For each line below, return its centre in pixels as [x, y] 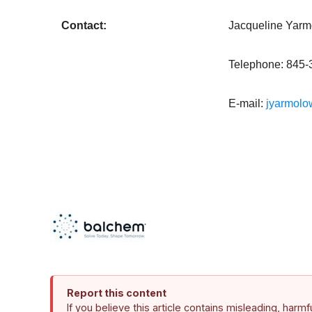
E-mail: [247, 104]
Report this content [117, 293]
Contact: [84, 26]
